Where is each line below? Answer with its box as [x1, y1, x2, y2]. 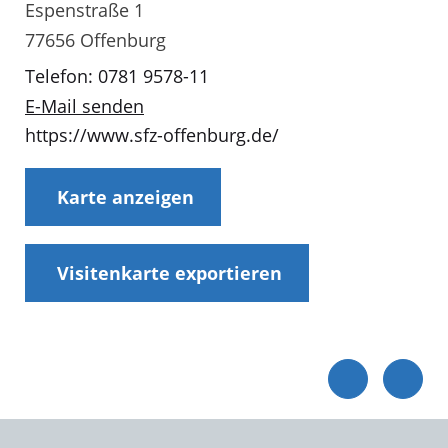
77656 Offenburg [25, 27, 166, 52]
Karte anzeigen [56, 184, 194, 209]
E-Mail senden [25, 93, 144, 118]
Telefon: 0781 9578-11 [25, 63, 209, 88]
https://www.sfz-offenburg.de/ [25, 123, 279, 148]
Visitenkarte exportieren [56, 260, 282, 285]
